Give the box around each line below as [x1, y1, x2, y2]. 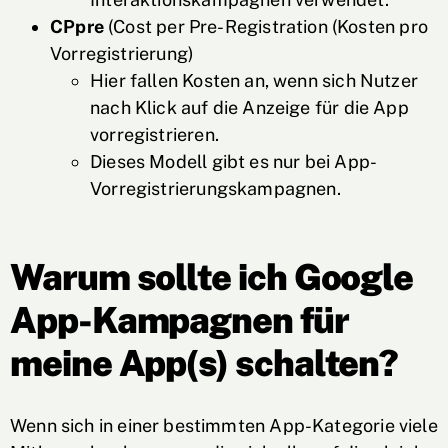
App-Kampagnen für [10, 299, 349, 341]
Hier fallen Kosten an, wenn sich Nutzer [90, 70, 419, 91]
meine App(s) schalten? [10, 342, 399, 384]
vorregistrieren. [90, 124, 219, 145]
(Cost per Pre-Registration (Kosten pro [103, 16, 428, 37]
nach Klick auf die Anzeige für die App [90, 97, 409, 118]
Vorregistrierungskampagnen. [90, 178, 341, 199]
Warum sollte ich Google [10, 256, 414, 298]
